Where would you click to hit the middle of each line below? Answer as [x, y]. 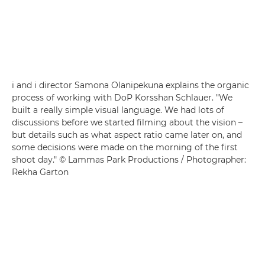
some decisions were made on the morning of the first [125, 147]
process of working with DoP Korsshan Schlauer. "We [122, 97]
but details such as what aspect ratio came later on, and [127, 135]
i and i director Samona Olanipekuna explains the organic [130, 85]
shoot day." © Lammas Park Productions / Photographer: [129, 159]
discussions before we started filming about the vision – [127, 122]
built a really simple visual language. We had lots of [118, 110]
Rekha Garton [40, 172]
